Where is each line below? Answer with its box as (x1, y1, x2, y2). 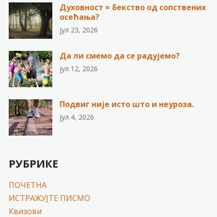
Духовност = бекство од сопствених (59, 1, 206, 13)
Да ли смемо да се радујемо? (59, 50, 180, 61)
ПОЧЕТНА (8, 179, 46, 190)
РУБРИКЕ (8, 155, 58, 170)
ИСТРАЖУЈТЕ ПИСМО (8, 192, 90, 203)
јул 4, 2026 (59, 112, 94, 122)
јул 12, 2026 (59, 63, 98, 73)
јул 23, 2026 (59, 25, 98, 34)
